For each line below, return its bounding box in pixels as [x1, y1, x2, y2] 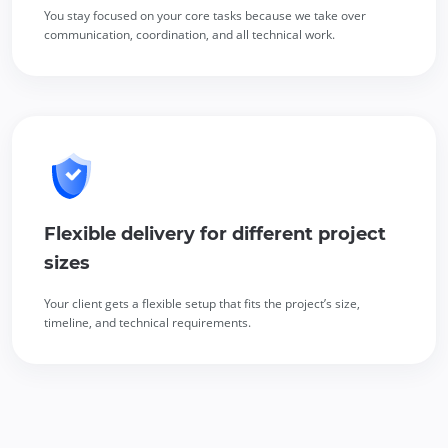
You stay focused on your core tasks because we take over [44, 6, 366, 24]
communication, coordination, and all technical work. [44, 25, 335, 43]
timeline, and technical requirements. [44, 313, 251, 331]
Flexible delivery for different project [44, 222, 386, 245]
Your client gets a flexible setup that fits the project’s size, [44, 294, 360, 312]
